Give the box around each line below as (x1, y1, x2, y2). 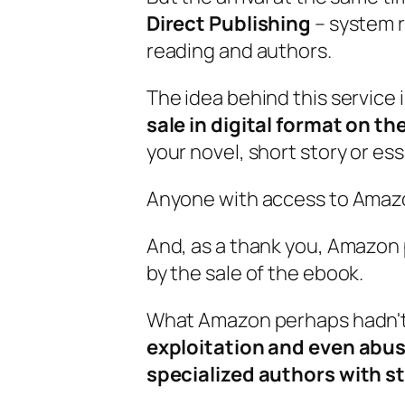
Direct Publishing (146, 9, 312, 37)
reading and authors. (146, 36, 332, 64)
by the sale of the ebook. (146, 259, 364, 287)
